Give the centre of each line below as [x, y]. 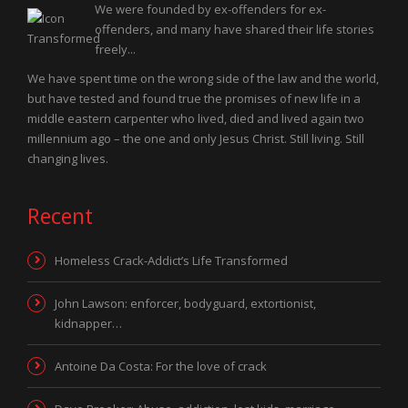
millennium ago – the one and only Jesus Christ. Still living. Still [196, 138]
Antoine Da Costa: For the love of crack [161, 366]
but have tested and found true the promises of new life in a [194, 98]
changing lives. [68, 158]
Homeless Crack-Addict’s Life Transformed [171, 260]
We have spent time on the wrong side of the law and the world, [203, 78]
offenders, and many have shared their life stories [235, 29]
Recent [60, 216]
